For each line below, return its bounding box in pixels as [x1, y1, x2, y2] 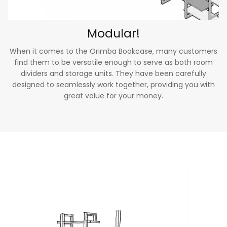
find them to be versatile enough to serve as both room [14, 57, 213, 68]
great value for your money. [64, 91, 163, 101]
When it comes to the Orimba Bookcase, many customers [10, 46, 217, 57]
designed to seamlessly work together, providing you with [12, 80, 215, 90]
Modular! [87, 25, 140, 42]
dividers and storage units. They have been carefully [21, 68, 206, 79]
